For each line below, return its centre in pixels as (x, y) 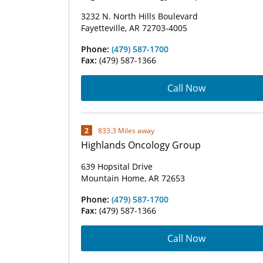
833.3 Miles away (126, 130)
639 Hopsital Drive (117, 166)
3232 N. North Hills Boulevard (139, 16)
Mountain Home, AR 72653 (133, 178)
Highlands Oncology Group (141, 145)
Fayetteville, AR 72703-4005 (134, 28)
